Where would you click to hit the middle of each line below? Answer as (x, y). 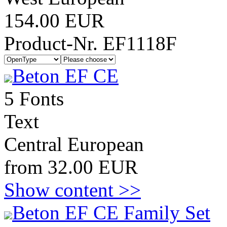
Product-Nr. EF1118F (90, 43)
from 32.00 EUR (71, 167)
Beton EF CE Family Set (111, 213)
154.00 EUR (54, 21)
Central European (74, 144)
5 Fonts (34, 99)
